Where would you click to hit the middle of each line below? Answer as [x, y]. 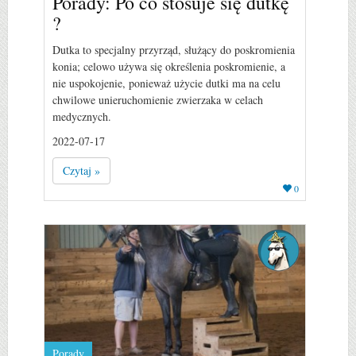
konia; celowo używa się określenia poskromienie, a [169, 66]
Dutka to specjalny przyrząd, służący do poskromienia [174, 49]
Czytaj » [81, 170]
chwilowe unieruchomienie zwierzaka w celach [158, 99]
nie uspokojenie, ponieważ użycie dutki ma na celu [166, 83]
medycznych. [82, 116]
